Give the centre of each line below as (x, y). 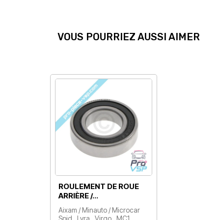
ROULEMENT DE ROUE (99, 187)
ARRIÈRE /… (78, 196)
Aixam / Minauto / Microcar (99, 210)
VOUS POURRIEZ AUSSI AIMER (129, 37)
